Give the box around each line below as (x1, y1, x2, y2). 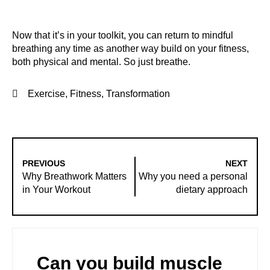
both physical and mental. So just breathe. (12, 56, 190, 67)
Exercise (28, 88, 65, 99)
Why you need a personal (139, 171, 248, 181)
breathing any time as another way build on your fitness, (12, 43, 249, 54)
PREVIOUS (22, 158, 65, 168)
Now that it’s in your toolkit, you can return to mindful (12, 30, 233, 40)
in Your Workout (22, 184, 90, 195)
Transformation (106, 88, 170, 99)
